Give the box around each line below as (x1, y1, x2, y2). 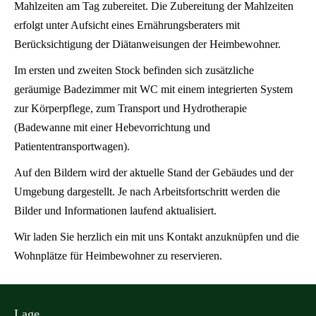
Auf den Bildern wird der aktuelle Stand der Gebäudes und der (14, 166, 293, 178)
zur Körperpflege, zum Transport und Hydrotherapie (14, 102, 247, 114)
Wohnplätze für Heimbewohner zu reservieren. (14, 249, 222, 262)
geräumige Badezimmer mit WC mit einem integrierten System (14, 83, 293, 95)
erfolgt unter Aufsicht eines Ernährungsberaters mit (14, 18, 240, 31)
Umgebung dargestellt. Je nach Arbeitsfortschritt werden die (14, 185, 280, 197)
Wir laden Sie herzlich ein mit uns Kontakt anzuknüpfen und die (14, 230, 299, 243)
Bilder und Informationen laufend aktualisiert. (14, 204, 217, 217)
